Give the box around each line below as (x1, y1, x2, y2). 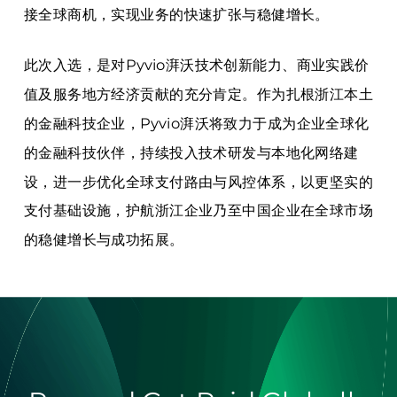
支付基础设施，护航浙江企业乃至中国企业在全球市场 (23, 201, 374, 220)
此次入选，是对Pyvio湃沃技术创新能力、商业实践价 (23, 56, 370, 74)
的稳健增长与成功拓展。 (23, 230, 184, 249)
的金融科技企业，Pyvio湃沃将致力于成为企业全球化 (23, 114, 370, 133)
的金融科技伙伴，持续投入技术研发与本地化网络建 (23, 144, 359, 162)
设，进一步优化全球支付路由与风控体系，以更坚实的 (23, 172, 374, 191)
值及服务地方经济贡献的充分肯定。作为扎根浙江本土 (23, 85, 374, 104)
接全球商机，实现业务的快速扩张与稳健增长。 (23, 4, 330, 24)
